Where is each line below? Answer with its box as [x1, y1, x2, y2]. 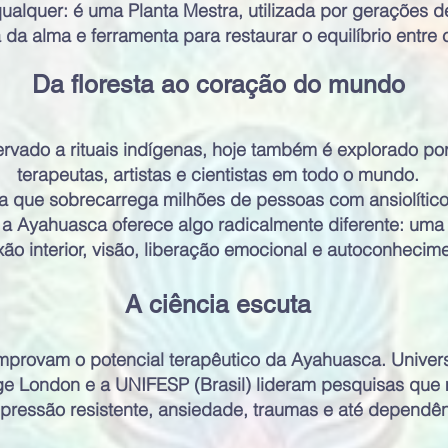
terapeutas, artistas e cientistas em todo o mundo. [17, 162, 419, 186]
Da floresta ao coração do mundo [31, 69, 405, 99]
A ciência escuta [125, 289, 311, 319]
